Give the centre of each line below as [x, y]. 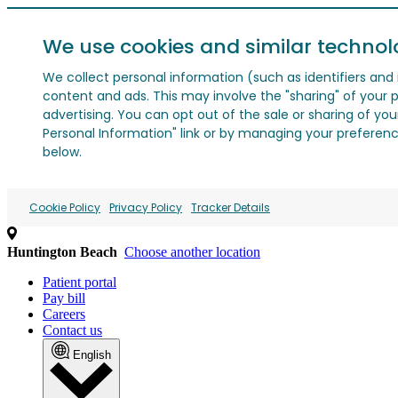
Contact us [72, 330]
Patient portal [80, 282]
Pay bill [64, 298]
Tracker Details [231, 207]
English [92, 355]
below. [62, 152]
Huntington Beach [62, 252]
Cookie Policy [65, 207]
